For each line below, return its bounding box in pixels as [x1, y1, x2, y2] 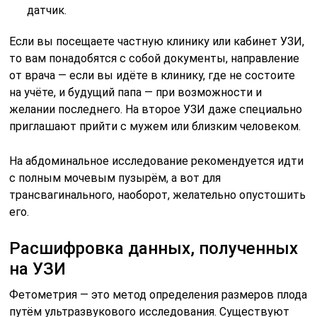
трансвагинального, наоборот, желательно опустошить [9, 188, 306, 202]
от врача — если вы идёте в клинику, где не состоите [9, 68, 296, 82]
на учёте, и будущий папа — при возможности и [9, 85, 263, 99]
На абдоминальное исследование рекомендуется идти [9, 154, 304, 168]
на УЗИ [9, 258, 67, 279]
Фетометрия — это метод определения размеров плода [9, 287, 308, 301]
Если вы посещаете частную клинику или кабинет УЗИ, [9, 34, 305, 48]
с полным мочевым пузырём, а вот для [9, 171, 221, 185]
